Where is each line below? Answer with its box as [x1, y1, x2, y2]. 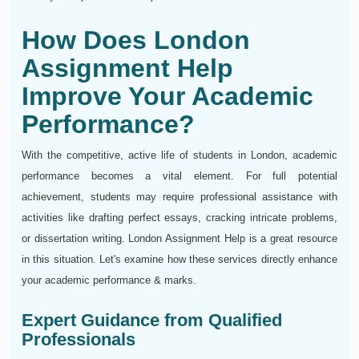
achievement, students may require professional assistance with [22, 191, 337, 204]
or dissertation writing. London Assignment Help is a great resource [22, 232, 337, 245]
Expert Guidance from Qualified [22, 310, 282, 331]
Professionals [22, 329, 135, 350]
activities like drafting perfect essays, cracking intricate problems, [22, 212, 337, 224]
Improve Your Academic [22, 82, 313, 111]
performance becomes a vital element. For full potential [22, 170, 337, 183]
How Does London [22, 26, 250, 55]
